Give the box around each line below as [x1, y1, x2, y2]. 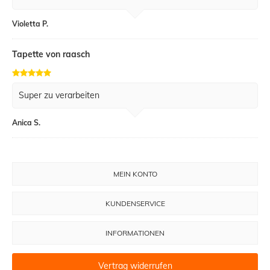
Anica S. [12, 118, 40, 128]
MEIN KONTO [113, 169, 157, 179]
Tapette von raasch [12, 49, 90, 60]
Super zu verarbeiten [19, 90, 99, 101]
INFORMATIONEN [105, 228, 165, 238]
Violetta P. [12, 19, 48, 29]
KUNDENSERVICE [105, 199, 165, 209]
